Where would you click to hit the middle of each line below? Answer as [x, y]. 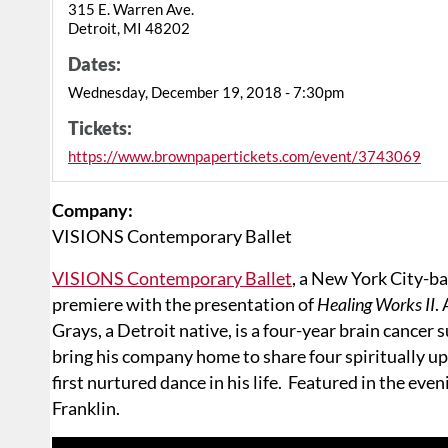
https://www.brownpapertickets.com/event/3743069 [244, 156]
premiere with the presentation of [184, 304]
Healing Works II [376, 304]
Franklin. [89, 408]
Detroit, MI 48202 [129, 28]
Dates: [94, 64]
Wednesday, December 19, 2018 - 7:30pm [206, 92]
